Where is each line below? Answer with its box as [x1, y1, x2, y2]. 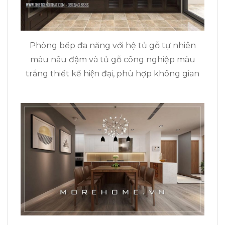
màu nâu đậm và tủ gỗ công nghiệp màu [30, 55, 195, 65]
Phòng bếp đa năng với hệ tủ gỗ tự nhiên [29, 41, 196, 51]
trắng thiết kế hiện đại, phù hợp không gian [26, 69, 199, 79]
